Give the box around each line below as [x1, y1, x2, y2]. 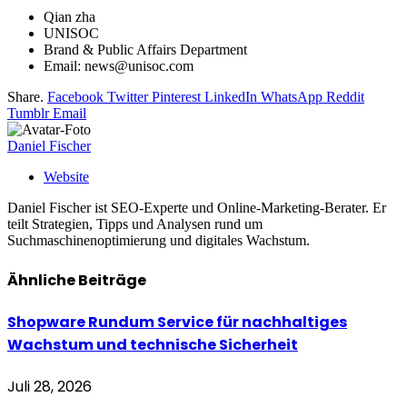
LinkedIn [204, 89, 257, 105]
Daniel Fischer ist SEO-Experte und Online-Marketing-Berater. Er [7, 200, 386, 216]
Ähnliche [7, 269, 78, 291]
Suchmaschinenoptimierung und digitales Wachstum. [7, 233, 310, 249]
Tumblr [7, 105, 49, 122]
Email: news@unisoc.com [44, 58, 194, 74]
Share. [7, 89, 44, 105]
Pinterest [152, 89, 201, 105]
